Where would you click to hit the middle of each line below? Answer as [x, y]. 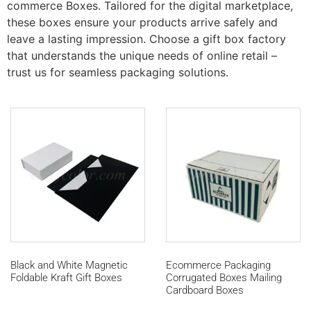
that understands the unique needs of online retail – [142, 55]
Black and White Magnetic [69, 266]
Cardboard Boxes [205, 291]
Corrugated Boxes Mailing [224, 278]
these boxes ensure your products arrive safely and [142, 22]
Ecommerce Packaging [218, 266]
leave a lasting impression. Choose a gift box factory [146, 39]
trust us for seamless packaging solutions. [118, 72]
